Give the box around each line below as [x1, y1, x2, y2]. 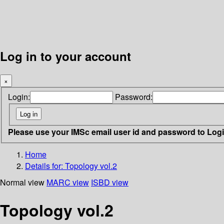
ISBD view [91, 176, 128, 188]
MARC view [46, 176, 89, 188]
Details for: [25, 159, 65, 171]
